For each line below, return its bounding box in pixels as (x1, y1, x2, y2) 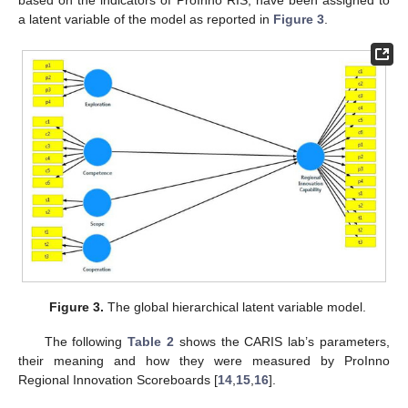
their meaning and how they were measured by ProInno (18, 353, 390, 369)
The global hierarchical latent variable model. (104, 300, 367, 315)
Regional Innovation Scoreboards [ (18, 372, 218, 388)
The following (44, 334, 128, 350)
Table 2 (127, 334, 175, 350)
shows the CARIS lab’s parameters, (174, 334, 391, 350)
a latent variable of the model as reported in (18, 12, 273, 27)
